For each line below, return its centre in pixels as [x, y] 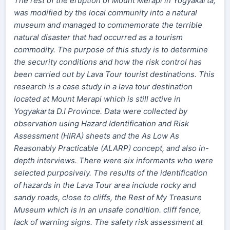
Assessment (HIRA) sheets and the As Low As [97, 136]
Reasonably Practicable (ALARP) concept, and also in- [111, 148]
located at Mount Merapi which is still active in [97, 99]
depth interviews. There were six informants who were [113, 160]
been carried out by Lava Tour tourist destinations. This [114, 74]
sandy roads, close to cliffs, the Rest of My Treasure [108, 197]
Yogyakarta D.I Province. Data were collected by [101, 111]
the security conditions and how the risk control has [108, 62]
